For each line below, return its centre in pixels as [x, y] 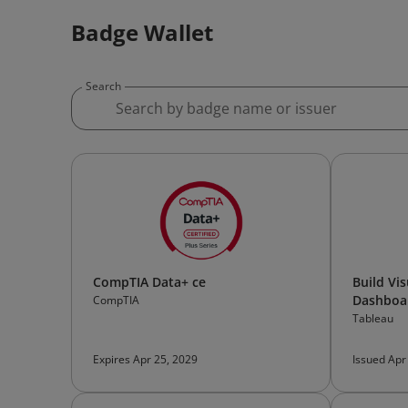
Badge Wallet [142, 32]
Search [103, 86]
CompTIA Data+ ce [149, 282]
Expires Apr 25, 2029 [145, 359]
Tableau [373, 318]
